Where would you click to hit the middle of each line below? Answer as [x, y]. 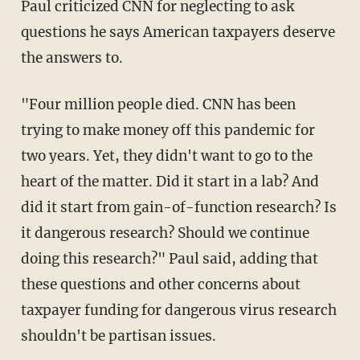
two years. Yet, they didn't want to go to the [166, 155]
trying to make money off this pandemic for [168, 130]
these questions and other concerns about [160, 284]
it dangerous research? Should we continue [165, 233]
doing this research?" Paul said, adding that [169, 258]
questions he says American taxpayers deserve [178, 32]
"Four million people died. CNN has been [29, 104]
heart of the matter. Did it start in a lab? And [170, 181]
